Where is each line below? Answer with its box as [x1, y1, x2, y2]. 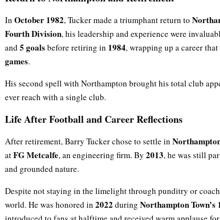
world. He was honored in [5, 199, 95, 211]
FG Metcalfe [13, 149, 58, 162]
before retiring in [45, 42, 108, 54]
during [113, 199, 140, 211]
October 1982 [14, 14, 64, 27]
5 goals [20, 41, 45, 54]
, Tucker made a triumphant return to [64, 14, 192, 26]
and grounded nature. [5, 163, 79, 175]
